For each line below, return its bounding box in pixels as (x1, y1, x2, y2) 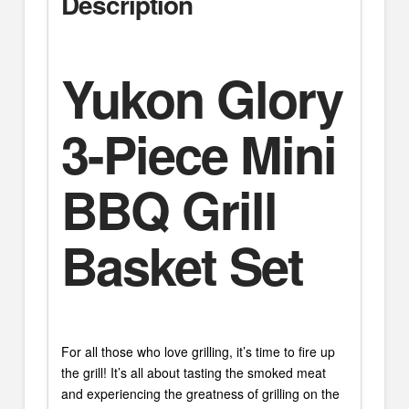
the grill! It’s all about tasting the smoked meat (60, 362, 326, 382)
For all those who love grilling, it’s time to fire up (60, 341, 335, 361)
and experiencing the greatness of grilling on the (60, 383, 340, 403)
